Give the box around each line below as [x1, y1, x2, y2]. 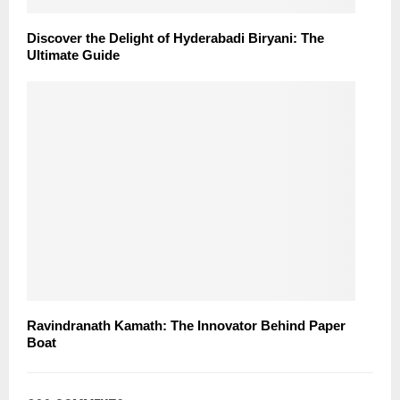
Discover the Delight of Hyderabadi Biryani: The [27, 30, 324, 46]
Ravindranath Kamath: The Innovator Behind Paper [27, 317, 346, 333]
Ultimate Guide [27, 47, 120, 63]
